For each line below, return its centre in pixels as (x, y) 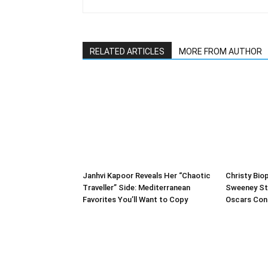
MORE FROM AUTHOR (220, 51)
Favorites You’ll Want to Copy (135, 200)
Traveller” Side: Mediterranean (136, 188)
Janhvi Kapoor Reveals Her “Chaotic (147, 176)
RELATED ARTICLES (127, 51)
